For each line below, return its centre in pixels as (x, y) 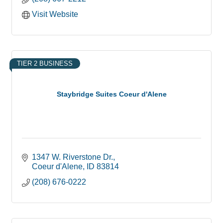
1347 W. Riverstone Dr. (72, 157)
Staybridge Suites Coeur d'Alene (111, 94)
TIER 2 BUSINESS (45, 63)
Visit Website (55, 14)
